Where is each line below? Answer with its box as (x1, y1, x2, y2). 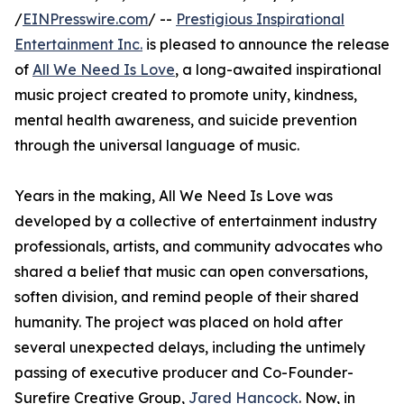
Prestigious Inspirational (176, 10, 344, 28)
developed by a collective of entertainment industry (14, 212, 377, 230)
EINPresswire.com (23, 10, 148, 28)
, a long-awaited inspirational (175, 60, 381, 78)
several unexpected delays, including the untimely (14, 338, 365, 356)
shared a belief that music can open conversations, (14, 262, 368, 280)
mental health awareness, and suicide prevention (14, 111, 357, 129)
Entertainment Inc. (14, 35, 142, 53)
